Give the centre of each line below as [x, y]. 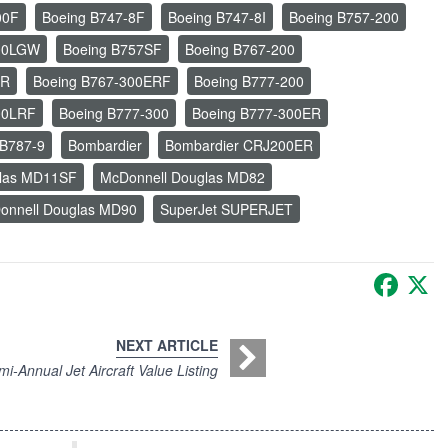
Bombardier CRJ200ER [239, 145]
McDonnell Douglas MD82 [182, 177]
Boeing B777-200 [249, 81]
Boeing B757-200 [344, 17]
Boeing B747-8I [217, 17]
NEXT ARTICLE [167, 345]
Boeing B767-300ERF [102, 81]
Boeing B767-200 [240, 49]
